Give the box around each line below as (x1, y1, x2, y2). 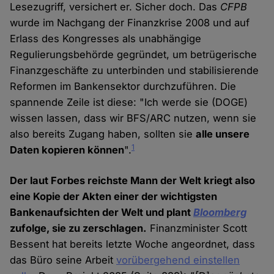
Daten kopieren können (10, 144, 125, 157)
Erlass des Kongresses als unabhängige (10, 32, 202, 45)
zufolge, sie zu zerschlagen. (10, 222, 147, 235)
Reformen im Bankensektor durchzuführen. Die (10, 80, 237, 93)
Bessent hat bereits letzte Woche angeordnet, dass (10, 238, 256, 251)
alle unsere (196, 128, 250, 141)
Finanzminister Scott (147, 222, 248, 235)
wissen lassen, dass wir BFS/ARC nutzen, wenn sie (10, 112, 257, 125)
